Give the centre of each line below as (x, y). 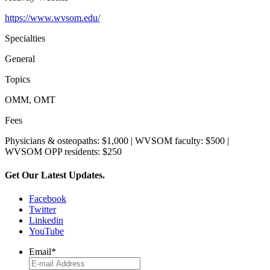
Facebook (48, 199)
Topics (17, 79)
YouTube (46, 231)
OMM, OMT (30, 99)
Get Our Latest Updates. (55, 175)
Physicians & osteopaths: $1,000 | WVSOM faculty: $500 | (117, 140)
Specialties (25, 38)
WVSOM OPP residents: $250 (63, 151)
